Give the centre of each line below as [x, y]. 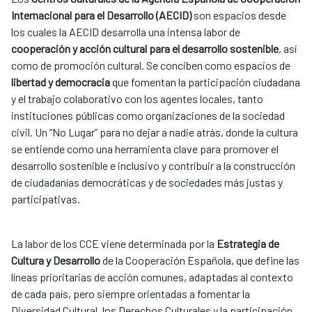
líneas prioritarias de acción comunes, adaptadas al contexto [152, 277]
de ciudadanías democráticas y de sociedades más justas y [147, 182]
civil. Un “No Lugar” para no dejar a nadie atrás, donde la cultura [155, 132]
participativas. [48, 199]
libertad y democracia [62, 82]
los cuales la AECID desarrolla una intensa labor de [126, 32]
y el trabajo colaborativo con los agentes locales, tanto [137, 99]
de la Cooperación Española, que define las [200, 260]
